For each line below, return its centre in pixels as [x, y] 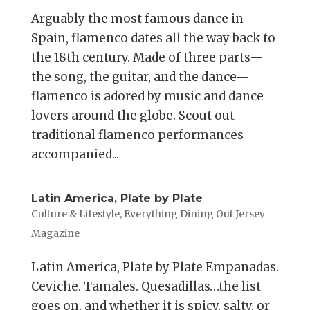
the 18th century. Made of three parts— [147, 58]
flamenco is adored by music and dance [147, 97]
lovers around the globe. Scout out [133, 116]
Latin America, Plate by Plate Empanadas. [155, 267]
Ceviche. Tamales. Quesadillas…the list [146, 287]
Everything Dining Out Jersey [194, 214]
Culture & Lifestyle [75, 214]
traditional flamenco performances [137, 135]
